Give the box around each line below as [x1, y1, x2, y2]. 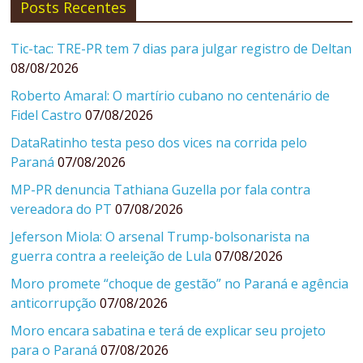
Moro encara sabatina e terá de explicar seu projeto [11, 322, 327, 340]
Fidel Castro [11, 106, 83, 125]
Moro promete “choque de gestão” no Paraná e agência [11, 275, 349, 293]
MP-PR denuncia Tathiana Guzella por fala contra [11, 181, 311, 199]
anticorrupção [11, 294, 97, 313]
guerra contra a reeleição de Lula [11, 247, 212, 266]
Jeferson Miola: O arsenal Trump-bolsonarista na [11, 228, 310, 246]
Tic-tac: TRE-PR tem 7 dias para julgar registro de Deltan [11, 40, 352, 58]
